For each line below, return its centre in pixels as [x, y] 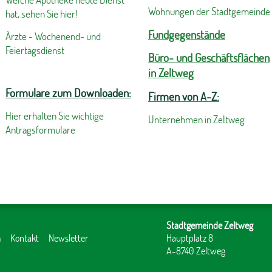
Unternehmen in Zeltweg [196, 120]
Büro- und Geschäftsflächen [209, 58]
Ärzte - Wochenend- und [53, 36]
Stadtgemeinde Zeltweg [210, 225]
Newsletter [68, 238]
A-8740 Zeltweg [196, 251]
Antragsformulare [40, 130]
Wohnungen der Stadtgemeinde [209, 11]
